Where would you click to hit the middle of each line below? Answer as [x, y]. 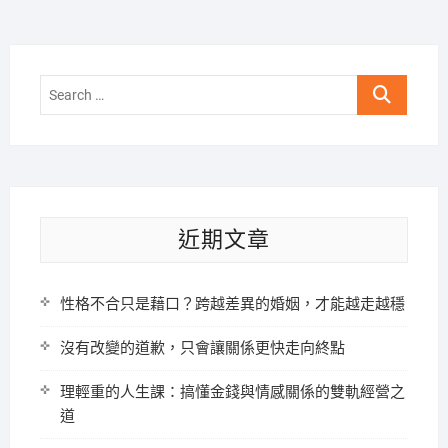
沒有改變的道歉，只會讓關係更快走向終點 [202, 348]
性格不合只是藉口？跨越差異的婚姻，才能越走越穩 [232, 304]
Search [380, 86]
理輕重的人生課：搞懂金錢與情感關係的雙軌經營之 [232, 392]
